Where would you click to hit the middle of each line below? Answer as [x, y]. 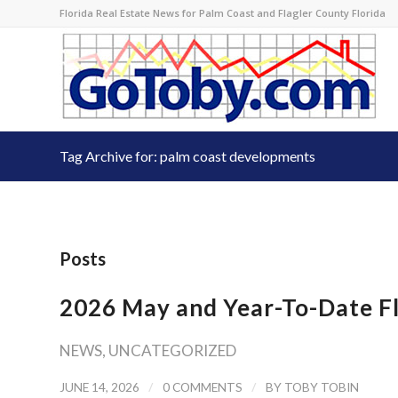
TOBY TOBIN [322, 387]
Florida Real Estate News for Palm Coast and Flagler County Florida [223, 13]
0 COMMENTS [203, 387]
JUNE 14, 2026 [99, 387]
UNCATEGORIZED [172, 350]
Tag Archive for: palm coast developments [187, 156]
